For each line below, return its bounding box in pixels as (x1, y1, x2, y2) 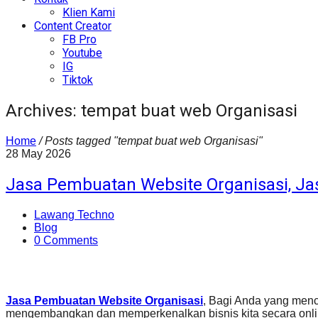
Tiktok (62, 72, 93, 87)
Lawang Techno (34, 208, 114, 221)
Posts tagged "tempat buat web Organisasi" (45, 134, 263, 147)
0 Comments (34, 234, 98, 246)
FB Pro (62, 32, 97, 46)
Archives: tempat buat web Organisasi (6, 100, 297, 121)
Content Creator (34, 18, 111, 33)
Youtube (62, 45, 102, 60)
